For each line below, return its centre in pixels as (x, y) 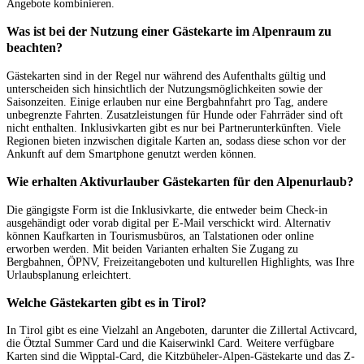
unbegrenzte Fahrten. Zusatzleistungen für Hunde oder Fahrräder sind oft (175, 115)
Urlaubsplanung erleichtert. (69, 275)
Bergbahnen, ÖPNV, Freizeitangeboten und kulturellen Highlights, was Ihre (180, 262)
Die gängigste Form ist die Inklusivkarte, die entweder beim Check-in (167, 210)
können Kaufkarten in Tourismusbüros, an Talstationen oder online (160, 236)
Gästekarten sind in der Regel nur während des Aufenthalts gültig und (166, 76)
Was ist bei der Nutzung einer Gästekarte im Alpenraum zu (169, 32)
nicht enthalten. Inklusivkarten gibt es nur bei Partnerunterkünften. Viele (173, 128)
